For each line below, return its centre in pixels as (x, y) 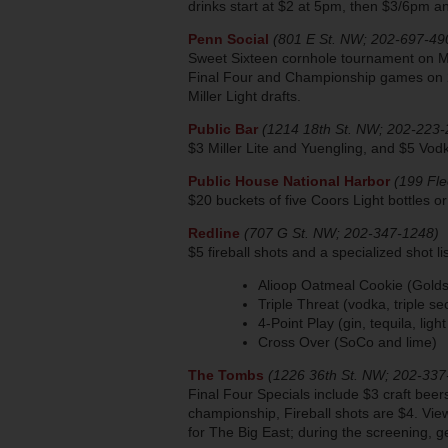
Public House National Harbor (289, 180)
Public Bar (223, 128)
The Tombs (226, 374)
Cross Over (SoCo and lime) (347, 341)
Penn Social (230, 38)
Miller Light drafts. (244, 95)
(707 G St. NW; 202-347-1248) (341, 232)
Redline (214, 232)
